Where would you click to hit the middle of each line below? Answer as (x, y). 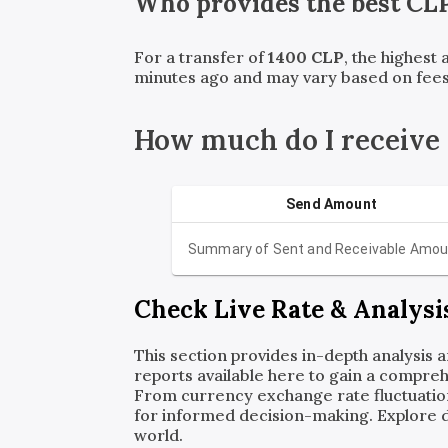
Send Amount (331, 204)
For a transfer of (201, 57)
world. (159, 435)
